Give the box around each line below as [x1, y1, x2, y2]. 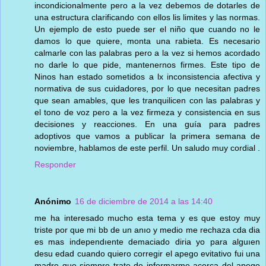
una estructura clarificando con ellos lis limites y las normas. [34, 12, 260, 22]
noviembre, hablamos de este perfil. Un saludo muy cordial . [34, 142, 260, 153]
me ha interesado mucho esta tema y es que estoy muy [34, 213, 260, 223]
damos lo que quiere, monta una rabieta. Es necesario [34, 36, 260, 46]
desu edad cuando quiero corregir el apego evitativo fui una [34, 248, 260, 258]
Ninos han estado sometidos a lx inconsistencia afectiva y [34, 71, 260, 81]
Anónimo [34, 196, 71, 206]
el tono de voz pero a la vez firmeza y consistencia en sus [34, 107, 260, 117]
